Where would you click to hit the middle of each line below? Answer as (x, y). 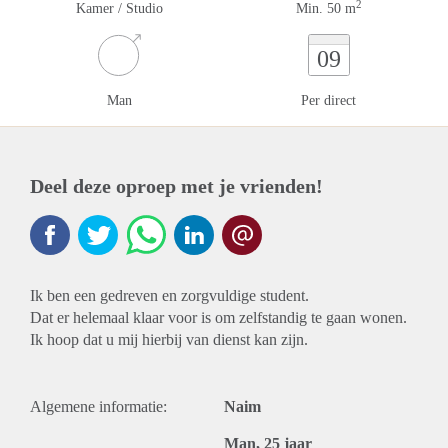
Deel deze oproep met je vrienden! (176, 186)
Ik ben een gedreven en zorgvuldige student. (169, 295)
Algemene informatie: (98, 406)
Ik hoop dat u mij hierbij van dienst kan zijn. (169, 339)
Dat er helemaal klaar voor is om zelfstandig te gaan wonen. (218, 317)
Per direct (328, 100)
